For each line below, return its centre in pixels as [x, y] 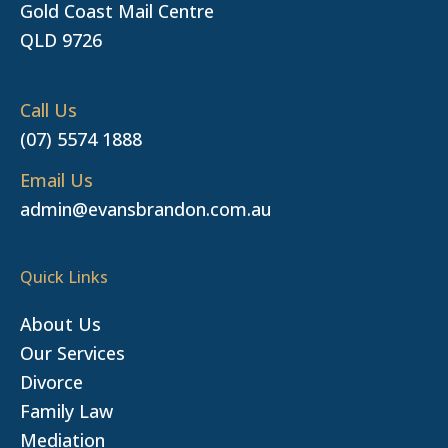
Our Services [72, 352]
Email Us [56, 179]
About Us [60, 323]
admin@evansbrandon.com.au [146, 208]
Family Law [66, 410]
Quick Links [64, 276]
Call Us [48, 109]
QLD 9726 [61, 39]
